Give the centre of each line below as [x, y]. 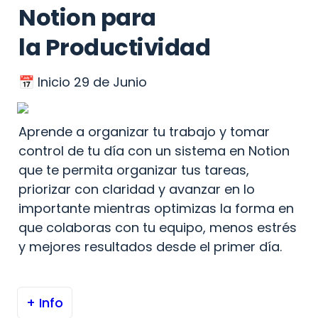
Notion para [89, 17]
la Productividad [114, 47]
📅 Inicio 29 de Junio [83, 82]
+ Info [45, 303]
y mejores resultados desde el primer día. [150, 247]
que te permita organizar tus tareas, [134, 170]
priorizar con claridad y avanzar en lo [137, 189]
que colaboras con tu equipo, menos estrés [158, 227]
